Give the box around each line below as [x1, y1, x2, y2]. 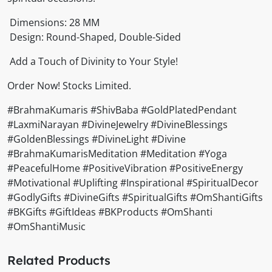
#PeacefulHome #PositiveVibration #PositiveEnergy [7, 161, 243, 175]
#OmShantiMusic [7, 220, 86, 234]
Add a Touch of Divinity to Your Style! [7, 55, 178, 69]
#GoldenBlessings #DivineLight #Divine [7, 132, 186, 146]
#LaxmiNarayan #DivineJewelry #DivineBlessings [7, 118, 228, 132]
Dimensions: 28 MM [7, 16, 100, 30]
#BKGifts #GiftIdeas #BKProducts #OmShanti [7, 205, 212, 219]
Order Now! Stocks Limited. [7, 79, 131, 93]
